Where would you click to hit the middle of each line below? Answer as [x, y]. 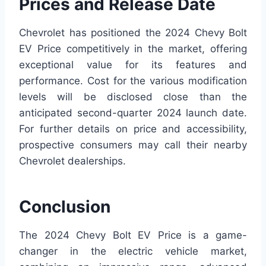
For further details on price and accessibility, [133, 129]
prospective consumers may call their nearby [133, 145]
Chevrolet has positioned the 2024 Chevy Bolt [133, 33]
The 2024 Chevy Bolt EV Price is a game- [133, 235]
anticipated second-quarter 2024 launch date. [133, 113]
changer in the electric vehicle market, [133, 251]
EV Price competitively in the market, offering [133, 49]
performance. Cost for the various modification [133, 81]
